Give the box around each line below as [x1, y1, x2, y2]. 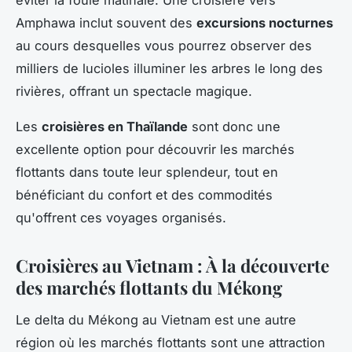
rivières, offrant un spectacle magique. [16, 82, 252, 99]
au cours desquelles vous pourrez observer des [16, 37, 312, 53]
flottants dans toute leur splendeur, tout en [16, 163, 278, 180]
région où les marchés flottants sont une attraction [16, 334, 325, 350]
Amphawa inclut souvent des [16, 14, 196, 31]
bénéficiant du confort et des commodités [16, 186, 273, 203]
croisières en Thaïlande [42, 118, 188, 134]
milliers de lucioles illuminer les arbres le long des [16, 60, 323, 76]
